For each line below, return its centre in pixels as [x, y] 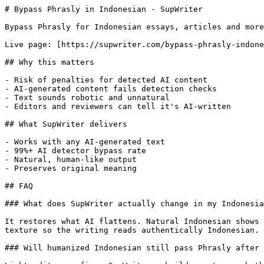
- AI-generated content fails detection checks [111, 89]
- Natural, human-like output [71, 159]
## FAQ [19, 186]
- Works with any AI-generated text [85, 142]
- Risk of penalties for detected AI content [106, 80]
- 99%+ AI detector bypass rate [75, 151]
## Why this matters [49, 62]
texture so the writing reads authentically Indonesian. [132, 230]
